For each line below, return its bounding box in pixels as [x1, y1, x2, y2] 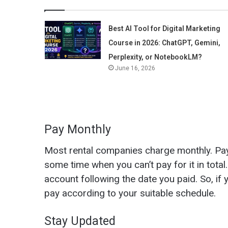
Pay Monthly [44, 122, 111, 136]
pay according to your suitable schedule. [44, 187, 216, 199]
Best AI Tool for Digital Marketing [108, 24, 220, 33]
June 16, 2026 [115, 64, 155, 72]
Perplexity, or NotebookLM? [108, 52, 202, 61]
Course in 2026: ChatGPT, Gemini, [108, 38, 220, 47]
